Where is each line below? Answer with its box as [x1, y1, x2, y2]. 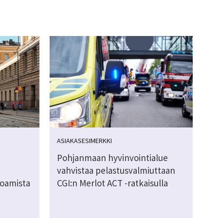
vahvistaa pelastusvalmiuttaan [56, 164, 175, 177]
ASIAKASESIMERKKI [56, 136, 112, 145]
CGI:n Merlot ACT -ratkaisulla [56, 177, 168, 189]
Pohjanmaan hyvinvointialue [56, 152, 168, 164]
